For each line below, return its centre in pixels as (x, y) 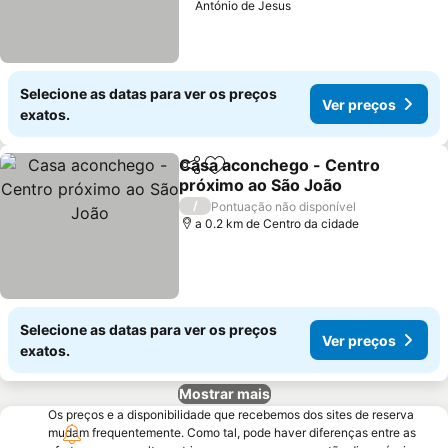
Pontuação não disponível (284, 206)
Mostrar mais (224, 393)
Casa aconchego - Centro (280, 165)
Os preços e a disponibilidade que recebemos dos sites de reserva (231, 414)
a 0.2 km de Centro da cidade (277, 223)
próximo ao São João (261, 185)
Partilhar (208, 174)
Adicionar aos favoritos (302, 175)
